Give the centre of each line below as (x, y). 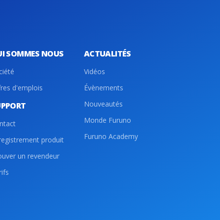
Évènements (104, 88)
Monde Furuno (108, 120)
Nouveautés (103, 104)
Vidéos (95, 71)
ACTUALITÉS (108, 54)
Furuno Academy (111, 136)
